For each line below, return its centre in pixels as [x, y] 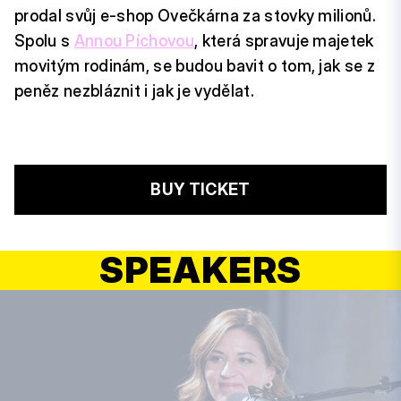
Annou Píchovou [134, 41]
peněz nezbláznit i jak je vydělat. [134, 91]
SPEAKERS [200, 270]
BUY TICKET [200, 189]
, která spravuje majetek [284, 41]
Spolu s [44, 41]
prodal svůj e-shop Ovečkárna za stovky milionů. [196, 16]
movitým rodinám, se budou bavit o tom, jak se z [195, 66]
